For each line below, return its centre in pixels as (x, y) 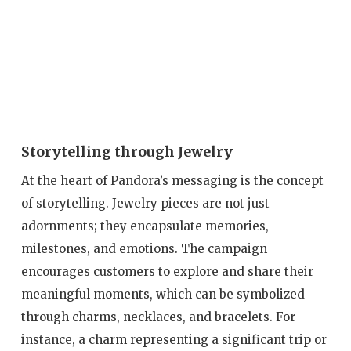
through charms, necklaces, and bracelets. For (158, 317)
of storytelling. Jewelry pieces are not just (145, 203)
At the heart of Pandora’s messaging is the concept (172, 180)
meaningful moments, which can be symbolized (163, 294)
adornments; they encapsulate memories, (145, 226)
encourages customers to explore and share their (167, 271)
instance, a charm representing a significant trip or (174, 339)
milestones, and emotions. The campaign (144, 248)
